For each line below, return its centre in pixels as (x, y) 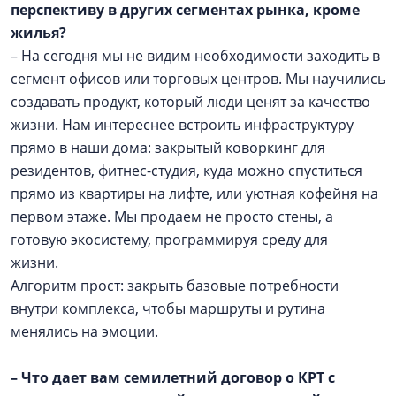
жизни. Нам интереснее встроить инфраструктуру (182, 124)
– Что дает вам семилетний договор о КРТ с (173, 377)
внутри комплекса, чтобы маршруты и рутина (168, 308)
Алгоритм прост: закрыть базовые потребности (175, 285)
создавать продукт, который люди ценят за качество (190, 101)
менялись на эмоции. (88, 331)
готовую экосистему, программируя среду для (169, 239)
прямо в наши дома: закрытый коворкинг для (168, 147)
